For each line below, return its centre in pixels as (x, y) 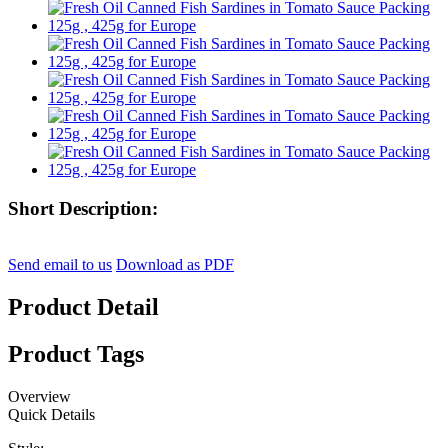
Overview (39, 397)
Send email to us (60, 265)
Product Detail (83, 307)
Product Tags (76, 354)
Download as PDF (175, 265)
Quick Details (51, 415)
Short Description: (83, 208)
